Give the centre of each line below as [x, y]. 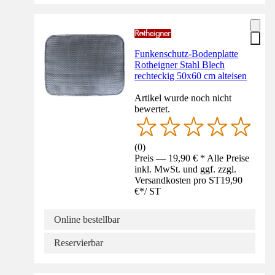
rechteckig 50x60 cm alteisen [191, 76]
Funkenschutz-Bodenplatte [187, 53]
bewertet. [153, 109]
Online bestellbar [87, 220]
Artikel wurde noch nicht [183, 98]
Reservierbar [79, 243]
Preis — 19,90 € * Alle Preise [192, 158]
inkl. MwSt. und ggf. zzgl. [186, 169]
